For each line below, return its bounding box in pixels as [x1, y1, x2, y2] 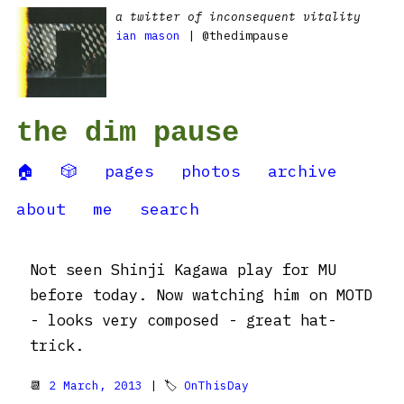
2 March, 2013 [49, 378, 142, 393]
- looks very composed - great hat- [30, 310, 336, 330]
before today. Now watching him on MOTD [30, 285, 372, 305]
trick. [30, 335, 84, 355]
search [140, 198, 199, 219]
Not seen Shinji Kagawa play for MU [30, 260, 336, 280]
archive [268, 161, 337, 181]
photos [181, 161, 241, 181]
